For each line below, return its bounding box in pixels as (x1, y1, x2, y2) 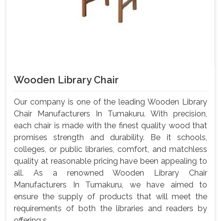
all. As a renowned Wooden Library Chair (14, 168, 207, 178)
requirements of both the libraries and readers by (14, 204, 207, 214)
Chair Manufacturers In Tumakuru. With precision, (14, 109, 207, 119)
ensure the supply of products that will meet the (14, 192, 207, 202)
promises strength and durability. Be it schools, (14, 133, 207, 143)
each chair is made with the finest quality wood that (14, 121, 207, 131)
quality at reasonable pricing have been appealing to (14, 156, 207, 166)
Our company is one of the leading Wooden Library (14, 97, 207, 107)
